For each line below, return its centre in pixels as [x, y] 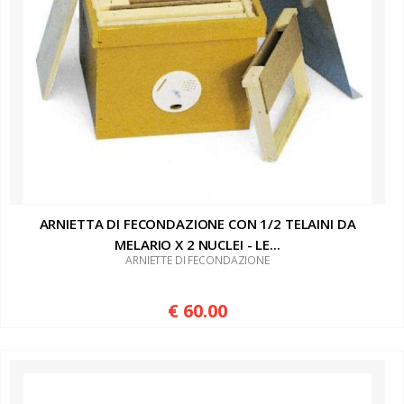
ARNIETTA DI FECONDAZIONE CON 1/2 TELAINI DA [197, 223]
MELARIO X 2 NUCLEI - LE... [197, 244]
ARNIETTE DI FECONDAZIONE [197, 260]
